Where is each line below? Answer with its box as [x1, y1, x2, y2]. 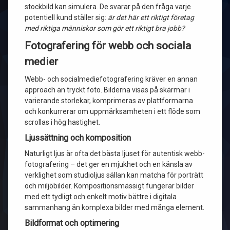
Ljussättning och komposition [25, 133, 131, 143]
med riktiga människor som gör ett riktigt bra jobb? [25, 24, 185, 32]
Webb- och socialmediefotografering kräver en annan [25, 75, 198, 83]
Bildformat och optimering [25, 218, 119, 228]
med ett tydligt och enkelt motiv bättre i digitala [25, 193, 177, 201]
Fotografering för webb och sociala [25, 40, 191, 52]
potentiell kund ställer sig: [25, 13, 108, 22]
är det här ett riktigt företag [108, 13, 194, 22]
